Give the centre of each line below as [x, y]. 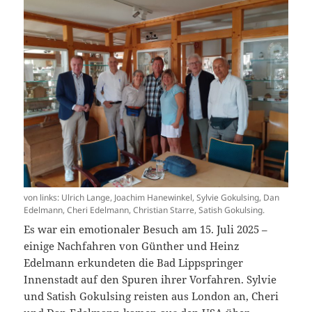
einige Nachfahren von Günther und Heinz [132, 246]
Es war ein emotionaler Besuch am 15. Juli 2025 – [146, 229]
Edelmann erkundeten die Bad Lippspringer [134, 263]
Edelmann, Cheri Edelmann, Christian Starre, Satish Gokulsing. [145, 210]
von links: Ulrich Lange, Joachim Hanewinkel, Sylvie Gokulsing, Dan [152, 198]
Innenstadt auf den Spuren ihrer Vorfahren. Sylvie [150, 280]
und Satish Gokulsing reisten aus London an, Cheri [151, 296]
